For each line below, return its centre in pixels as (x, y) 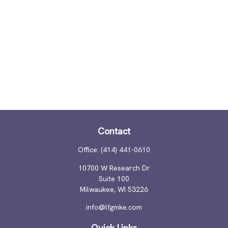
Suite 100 (114, 179)
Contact (114, 131)
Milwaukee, (98, 189)
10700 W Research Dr (114, 168)
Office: (89, 150)
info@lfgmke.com (114, 207)
